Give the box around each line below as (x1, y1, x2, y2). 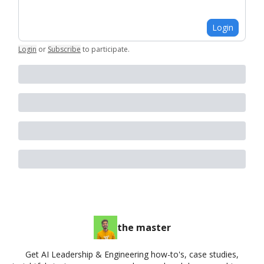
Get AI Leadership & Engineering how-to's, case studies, (25, 249, 239, 260)
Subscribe (48, 44, 81, 55)
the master (117, 221, 171, 235)
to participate (82, 44, 128, 55)
